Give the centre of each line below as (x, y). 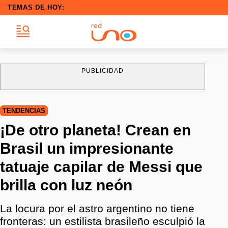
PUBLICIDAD (103, 71)
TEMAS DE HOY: (36, 7)
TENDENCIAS (24, 111)
